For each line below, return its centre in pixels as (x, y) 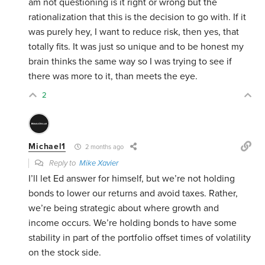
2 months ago (104, 147)
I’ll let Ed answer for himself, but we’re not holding (132, 179)
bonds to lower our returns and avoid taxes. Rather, (133, 194)
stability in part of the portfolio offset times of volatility (140, 238)
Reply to (64, 164)
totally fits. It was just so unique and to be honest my (136, 47)
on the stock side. (65, 253)
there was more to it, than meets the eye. (113, 77)
